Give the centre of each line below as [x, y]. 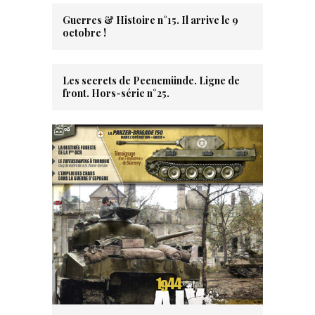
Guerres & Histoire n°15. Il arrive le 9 [150, 20]
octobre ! [84, 33]
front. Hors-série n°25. [116, 94]
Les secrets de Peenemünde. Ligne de [151, 81]
